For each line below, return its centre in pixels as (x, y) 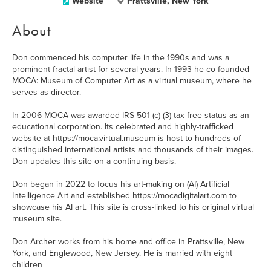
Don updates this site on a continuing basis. (94, 161)
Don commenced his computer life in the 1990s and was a (121, 58)
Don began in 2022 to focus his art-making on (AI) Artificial (121, 184)
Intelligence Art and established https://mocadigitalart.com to (124, 196)
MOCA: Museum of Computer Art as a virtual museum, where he (132, 81)
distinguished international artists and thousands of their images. (133, 150)
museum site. (37, 219)
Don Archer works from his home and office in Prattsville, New (128, 242)
